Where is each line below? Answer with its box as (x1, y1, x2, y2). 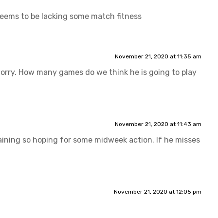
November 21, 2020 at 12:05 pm (113, 188, 201, 195)
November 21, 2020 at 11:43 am (114, 120, 201, 127)
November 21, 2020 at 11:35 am (114, 53, 201, 60)
